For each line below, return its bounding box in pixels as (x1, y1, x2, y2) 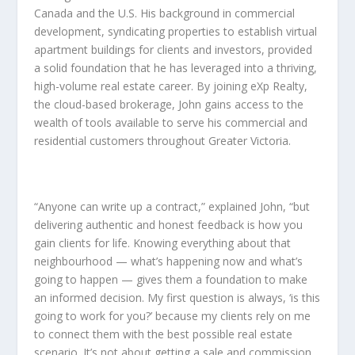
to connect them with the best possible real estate (33, 326, 292, 342)
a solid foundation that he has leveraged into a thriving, (33, 60, 317, 76)
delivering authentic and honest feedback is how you (33, 217, 303, 233)
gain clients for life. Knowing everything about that (33, 235, 291, 251)
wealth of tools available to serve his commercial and (33, 115, 307, 131)
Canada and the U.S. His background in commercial (33, 6, 295, 21)
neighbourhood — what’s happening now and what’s (33, 254, 303, 269)
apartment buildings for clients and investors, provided (33, 42, 312, 58)
